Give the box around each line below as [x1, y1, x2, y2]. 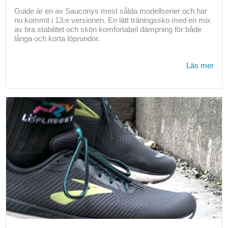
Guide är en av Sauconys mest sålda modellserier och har [14, 7, 207, 16]
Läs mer [186, 61, 214, 70]
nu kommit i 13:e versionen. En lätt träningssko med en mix [14, 16, 211, 25]
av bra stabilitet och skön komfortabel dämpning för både [14, 25, 202, 34]
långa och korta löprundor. [14, 34, 100, 43]
